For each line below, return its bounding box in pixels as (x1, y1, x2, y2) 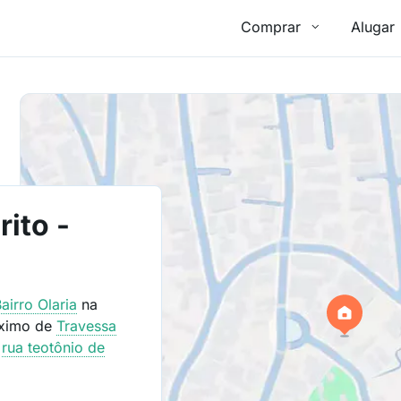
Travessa (56, 317, 117, 335)
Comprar (241, 17, 301, 36)
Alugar (351, 17, 395, 36)
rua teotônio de (2, 338, 106, 356)
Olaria (38, 295, 78, 313)
